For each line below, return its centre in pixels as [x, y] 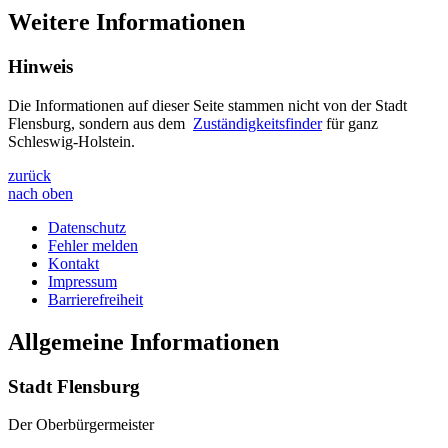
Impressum [82, 281]
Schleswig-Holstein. [71, 141]
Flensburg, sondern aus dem [100, 123]
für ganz [350, 123]
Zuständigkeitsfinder [257, 123]
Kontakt [73, 263]
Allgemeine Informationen [143, 341]
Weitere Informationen [126, 22]
